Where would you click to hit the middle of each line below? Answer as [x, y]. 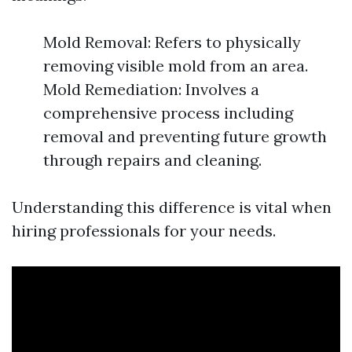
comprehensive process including [168, 113]
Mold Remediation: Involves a [151, 90]
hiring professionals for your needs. [144, 231]
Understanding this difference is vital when [172, 207]
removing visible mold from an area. [176, 66]
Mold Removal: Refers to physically [172, 42]
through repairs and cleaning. [152, 160]
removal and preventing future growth [185, 137]
